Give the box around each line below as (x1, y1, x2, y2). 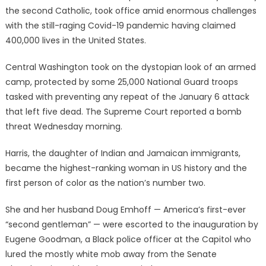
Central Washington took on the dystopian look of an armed (5, 61, 256, 73)
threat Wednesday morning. (5, 120, 122, 132)
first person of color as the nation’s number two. (5, 176, 205, 189)
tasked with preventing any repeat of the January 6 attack (5, 90, 249, 103)
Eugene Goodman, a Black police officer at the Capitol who (5, 233, 251, 245)
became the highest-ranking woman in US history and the (5, 161, 247, 174)
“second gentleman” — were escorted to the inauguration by (5, 218, 258, 230)
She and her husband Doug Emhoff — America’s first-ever (5, 203, 246, 216)
